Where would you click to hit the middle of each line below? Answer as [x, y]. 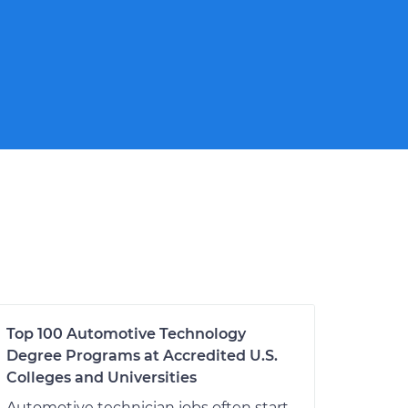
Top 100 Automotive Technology [126, 334]
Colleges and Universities [102, 377]
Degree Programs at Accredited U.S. [142, 356]
